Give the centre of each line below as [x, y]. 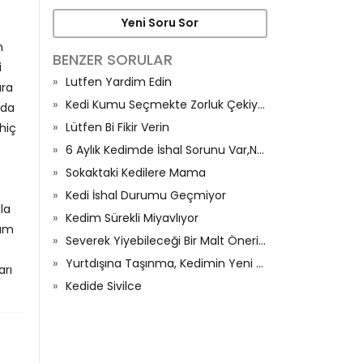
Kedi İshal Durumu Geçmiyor [146, 195]
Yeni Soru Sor [160, 23]
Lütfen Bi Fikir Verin [117, 127]
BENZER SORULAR [113, 59]
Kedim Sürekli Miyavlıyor [132, 218]
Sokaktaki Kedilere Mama [136, 172]
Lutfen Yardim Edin [119, 81]
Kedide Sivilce [104, 286]
